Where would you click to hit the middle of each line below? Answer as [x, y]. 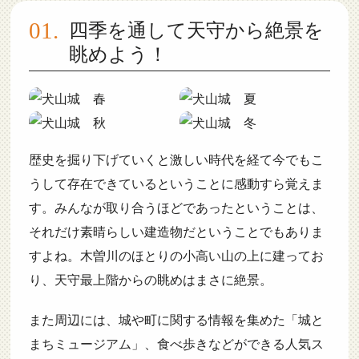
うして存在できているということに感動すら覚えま [176, 184]
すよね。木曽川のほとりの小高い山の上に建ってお [176, 256]
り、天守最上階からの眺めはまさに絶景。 [150, 280]
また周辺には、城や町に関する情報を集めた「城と [176, 321]
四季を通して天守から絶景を [196, 30]
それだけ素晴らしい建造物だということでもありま [176, 232]
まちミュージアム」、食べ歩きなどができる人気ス [176, 345]
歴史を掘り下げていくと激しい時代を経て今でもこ [176, 160]
